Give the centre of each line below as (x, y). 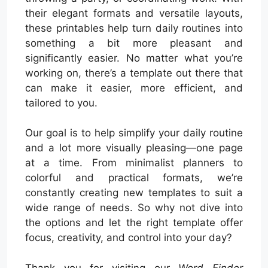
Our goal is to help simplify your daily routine (134, 133)
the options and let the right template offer (134, 223)
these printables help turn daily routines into (134, 28)
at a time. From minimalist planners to (134, 163)
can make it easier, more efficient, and (134, 88)
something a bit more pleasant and (134, 43)
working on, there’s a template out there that (134, 73)
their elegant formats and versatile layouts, (134, 13)
